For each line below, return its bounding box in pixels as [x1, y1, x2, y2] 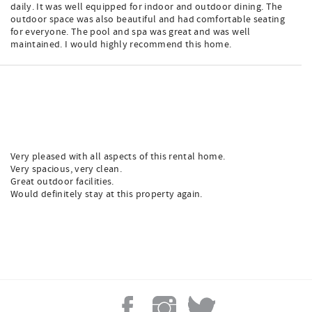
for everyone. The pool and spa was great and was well [10, 26, 251, 38]
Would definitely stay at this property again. [10, 188, 203, 201]
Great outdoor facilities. [10, 175, 114, 188]
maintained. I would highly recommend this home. [10, 38, 232, 51]
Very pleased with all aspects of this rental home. [10, 150, 226, 163]
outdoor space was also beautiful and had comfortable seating [10, 13, 286, 26]
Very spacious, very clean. [10, 163, 123, 175]
